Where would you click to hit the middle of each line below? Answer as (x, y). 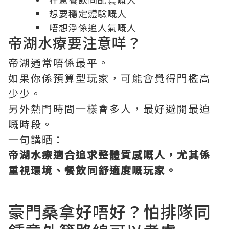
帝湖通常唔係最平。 (59, 63)
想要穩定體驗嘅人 (88, 14)
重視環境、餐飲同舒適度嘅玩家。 (93, 170)
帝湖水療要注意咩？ (75, 43)
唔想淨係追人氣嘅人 (93, 27)
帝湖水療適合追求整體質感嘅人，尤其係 (109, 155)
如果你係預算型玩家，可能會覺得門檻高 (109, 78)
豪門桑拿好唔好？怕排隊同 (109, 211)
